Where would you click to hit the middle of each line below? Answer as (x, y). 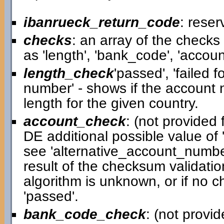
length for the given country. (111, 103)
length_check (68, 73)
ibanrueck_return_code (101, 22)
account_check (74, 121)
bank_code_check (84, 214)
